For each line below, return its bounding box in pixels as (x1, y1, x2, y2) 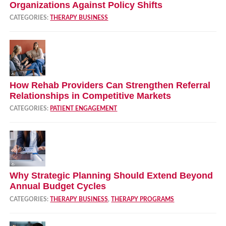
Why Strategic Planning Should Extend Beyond (10, 171, 213, 181)
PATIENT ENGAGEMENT (50, 105, 118, 112)
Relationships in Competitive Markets (10, 90, 172, 101)
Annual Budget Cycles (10, 181, 106, 192)
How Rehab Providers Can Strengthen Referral (10, 80, 211, 90)
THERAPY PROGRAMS (111, 196, 175, 202)
